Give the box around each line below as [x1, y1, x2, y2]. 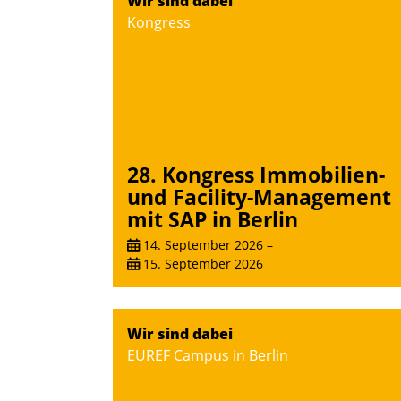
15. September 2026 [140, 255, 263, 273]
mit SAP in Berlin [127, 204, 298, 234]
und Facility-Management [127, 182, 391, 211]
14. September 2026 [140, 236, 263, 254]
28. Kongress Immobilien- [127, 159, 385, 189]
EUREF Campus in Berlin [127, 346, 288, 366]
